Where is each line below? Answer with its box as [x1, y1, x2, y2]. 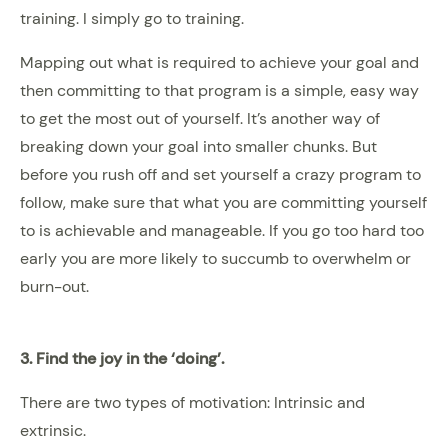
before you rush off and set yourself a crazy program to [20, 163, 421, 185]
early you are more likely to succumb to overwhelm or [20, 247, 411, 269]
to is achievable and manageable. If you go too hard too [20, 219, 424, 241]
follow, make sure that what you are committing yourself [20, 191, 427, 213]
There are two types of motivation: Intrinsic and [20, 391, 365, 413]
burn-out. [20, 275, 89, 297]
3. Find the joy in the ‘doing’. [20, 347, 224, 369]
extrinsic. [20, 419, 86, 441]
